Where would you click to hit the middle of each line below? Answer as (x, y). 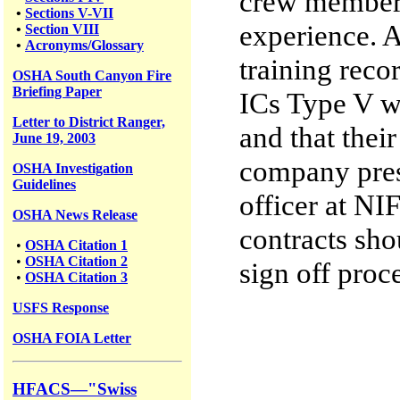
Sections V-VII (69, 12)
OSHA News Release (75, 214)
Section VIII (62, 29)
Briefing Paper (57, 91)
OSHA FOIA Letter (72, 337)
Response (80, 307)
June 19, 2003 (54, 137)
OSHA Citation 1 (76, 245)
